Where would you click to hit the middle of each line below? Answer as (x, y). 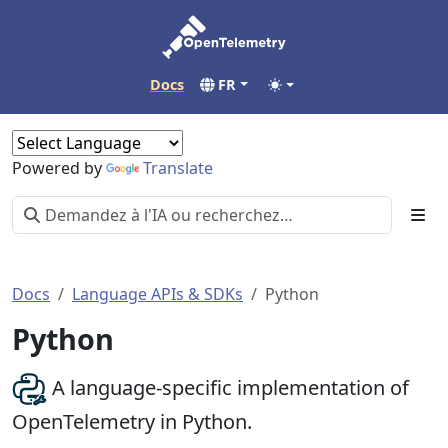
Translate (178, 168)
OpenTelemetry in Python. (132, 421)
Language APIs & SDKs (157, 294)
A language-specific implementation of (228, 387)
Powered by (59, 168)
